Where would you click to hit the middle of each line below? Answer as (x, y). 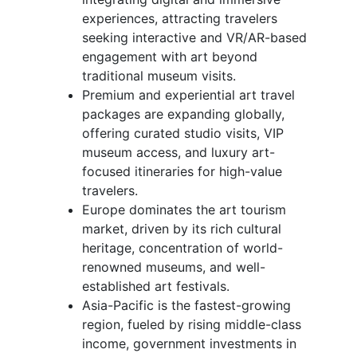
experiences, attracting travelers (180, 18)
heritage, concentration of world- (182, 247)
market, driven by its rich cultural (182, 228)
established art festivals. (156, 286)
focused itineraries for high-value (182, 171)
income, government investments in (189, 343)
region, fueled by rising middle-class (192, 324)
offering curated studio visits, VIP (183, 133)
